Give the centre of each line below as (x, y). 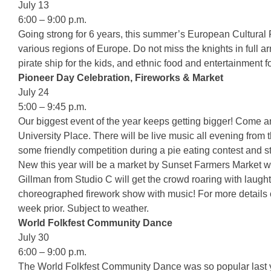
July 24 (34, 92)
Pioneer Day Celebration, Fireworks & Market (121, 78)
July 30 (34, 237)
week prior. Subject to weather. (83, 208)
